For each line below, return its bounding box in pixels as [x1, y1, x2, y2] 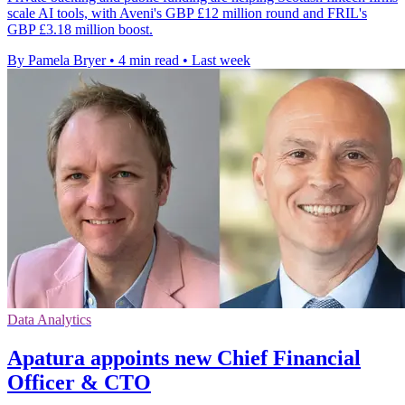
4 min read [118, 52, 179, 69]
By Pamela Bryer [7, 52, 106, 69]
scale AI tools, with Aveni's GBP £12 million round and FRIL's [7, 5, 367, 22]
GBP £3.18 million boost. [7, 22, 153, 38]
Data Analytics [7, 312, 91, 328]
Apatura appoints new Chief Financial [7, 346, 361, 371]
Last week [192, 52, 250, 69]
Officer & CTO [7, 371, 151, 395]
